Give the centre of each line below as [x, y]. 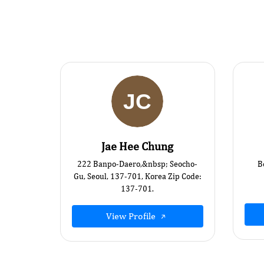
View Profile [132, 216]
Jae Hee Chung [138, 146]
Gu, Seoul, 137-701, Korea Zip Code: [137, 176]
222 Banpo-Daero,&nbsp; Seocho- [138, 164]
